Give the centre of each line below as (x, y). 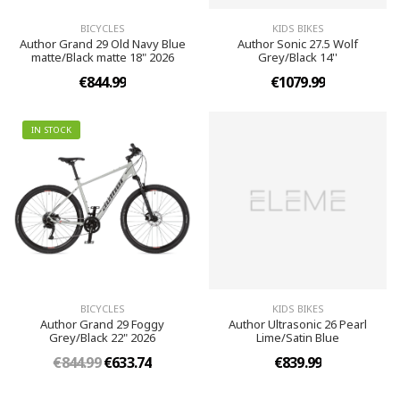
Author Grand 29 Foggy (102, 324)
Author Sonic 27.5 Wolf (298, 44)
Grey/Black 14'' (298, 57)
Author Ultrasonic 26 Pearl (298, 324)
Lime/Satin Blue (298, 337)
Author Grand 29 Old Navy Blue (102, 44)
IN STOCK (51, 130)
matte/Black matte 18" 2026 (102, 57)
